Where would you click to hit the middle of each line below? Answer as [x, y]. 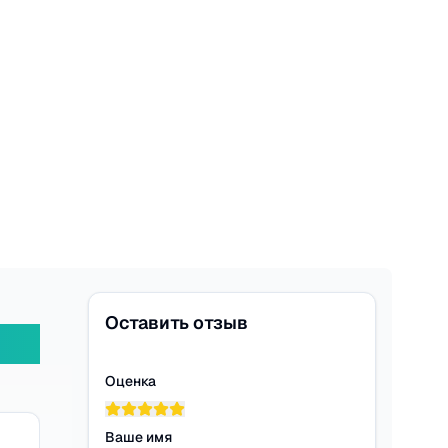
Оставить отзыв [176, 322]
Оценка [130, 381]
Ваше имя [138, 437]
